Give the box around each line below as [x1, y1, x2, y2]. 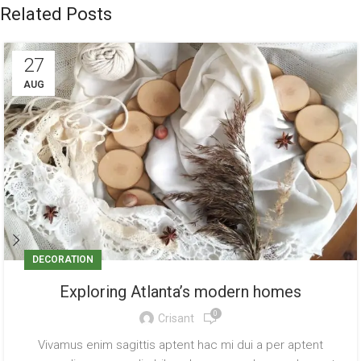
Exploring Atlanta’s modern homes [60, 281, 301, 301]
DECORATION [32, 253, 93, 265]
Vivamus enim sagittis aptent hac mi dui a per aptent [38, 337, 323, 352]
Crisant [157, 312, 194, 325]
